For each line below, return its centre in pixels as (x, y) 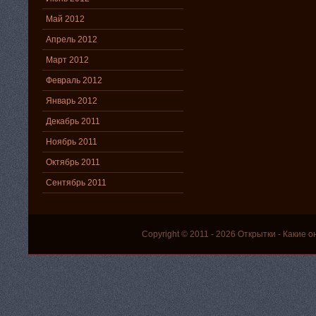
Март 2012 (67, 60)
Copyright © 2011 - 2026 (190, 234)
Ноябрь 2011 (72, 141)
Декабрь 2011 (73, 121)
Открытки (257, 234)
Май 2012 (65, 19)
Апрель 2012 (72, 39)
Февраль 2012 (74, 80)
